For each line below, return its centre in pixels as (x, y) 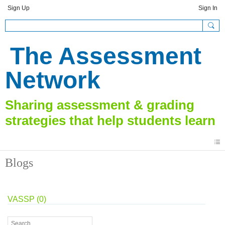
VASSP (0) (27, 199)
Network (53, 80)
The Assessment (106, 56)
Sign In (208, 8)
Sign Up (19, 8)
